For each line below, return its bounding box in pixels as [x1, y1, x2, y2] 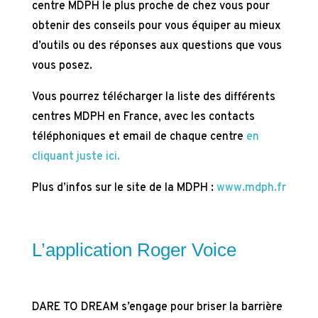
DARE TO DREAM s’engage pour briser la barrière [31, 300, 283, 314]
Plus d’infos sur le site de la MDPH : [31, 181, 216, 195]
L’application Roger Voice [31, 239, 236, 261]
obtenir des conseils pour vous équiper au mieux [31, 19, 281, 33]
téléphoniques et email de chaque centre [31, 130, 246, 144]
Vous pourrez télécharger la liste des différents [31, 90, 275, 104]
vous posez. [31, 59, 92, 73]
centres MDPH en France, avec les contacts [31, 110, 255, 124]
